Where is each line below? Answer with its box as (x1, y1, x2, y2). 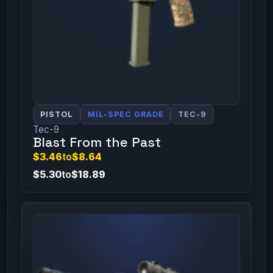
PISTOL (40, 110, 73, 119)
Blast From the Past (32, 134, 161, 151)
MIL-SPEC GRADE (87, 110, 164, 119)
